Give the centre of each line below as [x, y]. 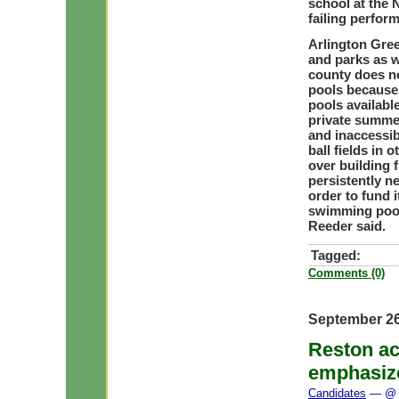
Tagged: [336, 255]
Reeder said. [347, 226]
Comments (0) [346, 273]
